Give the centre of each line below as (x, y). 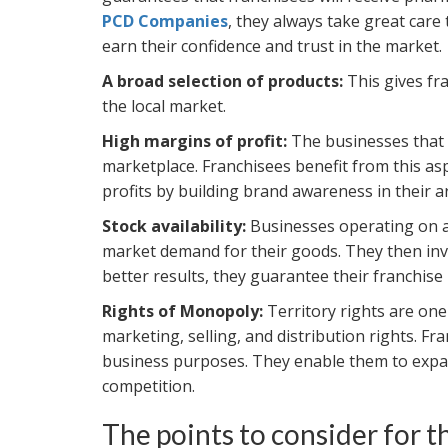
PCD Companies (165, 20)
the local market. (164, 105)
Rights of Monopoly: (182, 310)
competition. (148, 385)
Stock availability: (174, 225)
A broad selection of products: (222, 80)
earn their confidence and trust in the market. (272, 45)
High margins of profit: (194, 140)
